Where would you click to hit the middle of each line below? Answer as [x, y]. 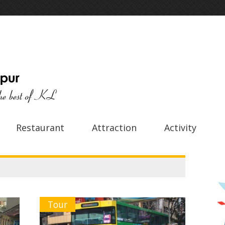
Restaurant [40, 128]
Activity [180, 128]
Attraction [114, 128]
